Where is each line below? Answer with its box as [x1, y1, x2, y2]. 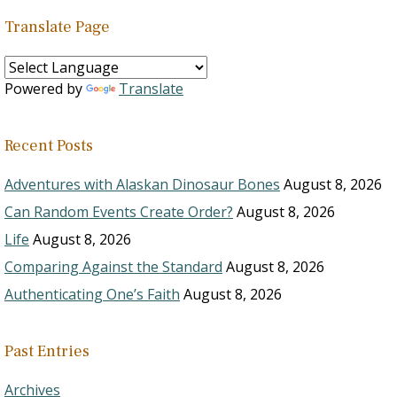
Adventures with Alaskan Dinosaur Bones [4, 175, 280, 194]
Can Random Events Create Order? [4, 202, 233, 222]
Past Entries [4, 341, 90, 362]
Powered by [4, 79, 86, 98]
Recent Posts [4, 136, 93, 156]
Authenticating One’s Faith [4, 284, 180, 304]
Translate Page [4, 17, 110, 37]
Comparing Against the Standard [4, 257, 222, 276]
